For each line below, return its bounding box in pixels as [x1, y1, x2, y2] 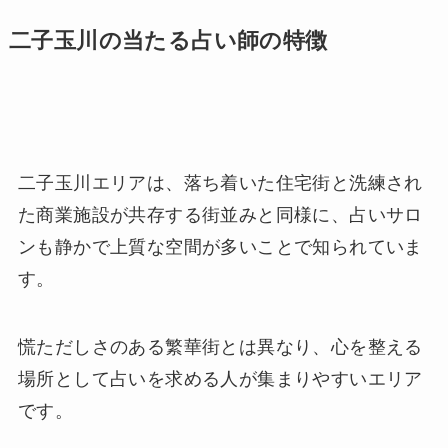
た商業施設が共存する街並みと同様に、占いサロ [17, 204, 423, 225]
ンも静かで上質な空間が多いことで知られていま [17, 236, 423, 257]
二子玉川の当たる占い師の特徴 [8, 29, 328, 54]
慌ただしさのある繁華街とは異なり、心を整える [17, 336, 423, 357]
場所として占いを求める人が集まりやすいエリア [17, 368, 423, 389]
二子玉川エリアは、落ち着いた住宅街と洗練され [17, 172, 423, 193]
